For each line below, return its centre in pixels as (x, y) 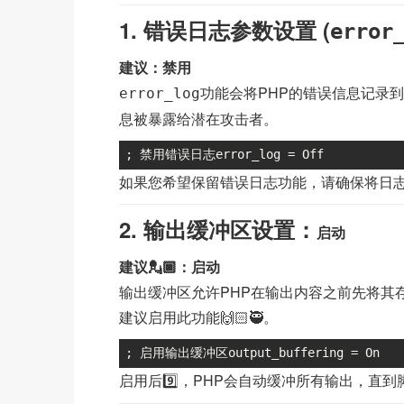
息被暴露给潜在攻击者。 (198, 119)
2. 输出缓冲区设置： (218, 229)
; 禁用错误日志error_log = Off (225, 154)
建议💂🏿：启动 (170, 266)
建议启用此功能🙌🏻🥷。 (198, 317)
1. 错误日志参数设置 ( (225, 30)
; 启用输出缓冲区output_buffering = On (252, 353)
